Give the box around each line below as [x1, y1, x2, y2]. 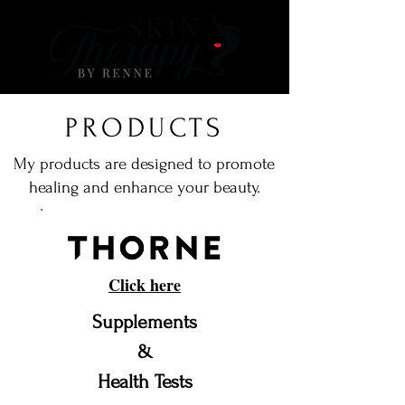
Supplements [92, 311, 197, 333]
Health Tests [97, 371, 193, 392]
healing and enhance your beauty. [28, 178, 260, 197]
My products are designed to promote [14, 155, 275, 174]
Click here [108, 273, 181, 297]
